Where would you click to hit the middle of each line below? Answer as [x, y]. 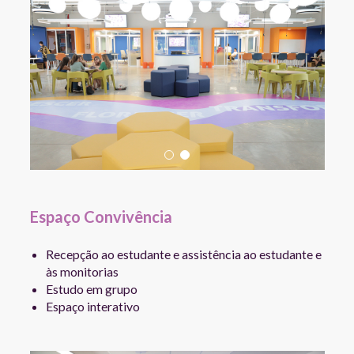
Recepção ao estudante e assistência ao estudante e [183, 254]
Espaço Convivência [101, 217]
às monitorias [82, 271]
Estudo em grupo [91, 288]
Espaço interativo [92, 306]
